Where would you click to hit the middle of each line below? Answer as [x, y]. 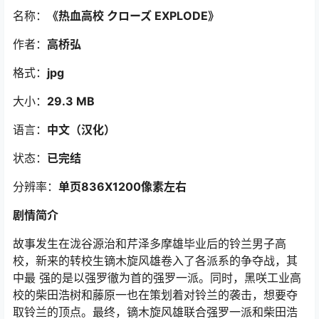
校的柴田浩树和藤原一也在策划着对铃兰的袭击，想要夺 [155, 295]
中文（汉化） [81, 130]
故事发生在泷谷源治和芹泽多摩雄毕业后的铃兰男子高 [150, 244]
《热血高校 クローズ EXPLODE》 [133, 16]
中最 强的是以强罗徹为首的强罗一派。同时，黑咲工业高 [157, 278]
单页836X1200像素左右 [122, 187]
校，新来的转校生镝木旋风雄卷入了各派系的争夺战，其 [155, 261]
